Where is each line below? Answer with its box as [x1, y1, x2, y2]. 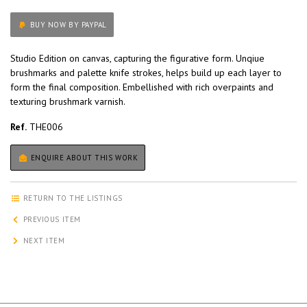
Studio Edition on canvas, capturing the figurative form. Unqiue [10, 52, 265, 65]
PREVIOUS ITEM [21, 214, 81, 225]
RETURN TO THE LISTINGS [21, 193, 123, 204]
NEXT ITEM [21, 236, 65, 246]
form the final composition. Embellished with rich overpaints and [10, 81, 273, 94]
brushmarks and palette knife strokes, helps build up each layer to [10, 66, 282, 79]
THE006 [27, 121, 63, 134]
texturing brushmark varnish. [10, 95, 125, 108]
